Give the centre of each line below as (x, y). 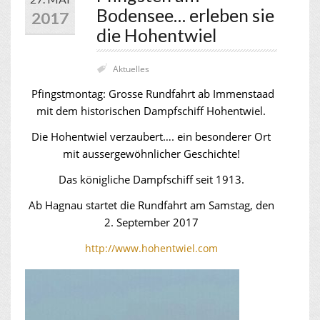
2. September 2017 (151, 222)
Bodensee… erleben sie (185, 15)
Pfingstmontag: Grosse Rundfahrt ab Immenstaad (151, 94)
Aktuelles (131, 69)
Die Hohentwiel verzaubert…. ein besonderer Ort (151, 136)
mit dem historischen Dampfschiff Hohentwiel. (151, 111)
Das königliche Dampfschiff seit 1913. (151, 179)
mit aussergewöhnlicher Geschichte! (151, 154)
